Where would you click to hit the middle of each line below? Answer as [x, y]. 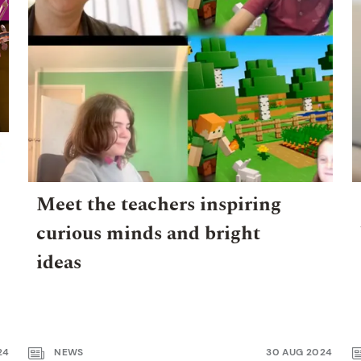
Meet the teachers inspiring [159, 205]
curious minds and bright [149, 234]
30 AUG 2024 [299, 353]
